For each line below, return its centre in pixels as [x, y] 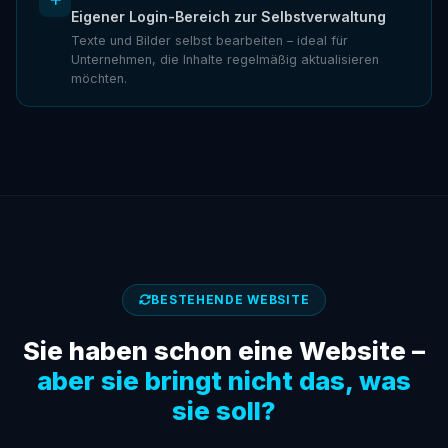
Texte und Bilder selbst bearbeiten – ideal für [210, 41]
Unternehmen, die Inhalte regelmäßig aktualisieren [225, 60]
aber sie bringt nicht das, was [224, 380]
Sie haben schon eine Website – [224, 350]
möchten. [99, 79]
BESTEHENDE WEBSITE [230, 300]
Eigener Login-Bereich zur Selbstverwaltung [229, 16]
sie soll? [224, 410]
